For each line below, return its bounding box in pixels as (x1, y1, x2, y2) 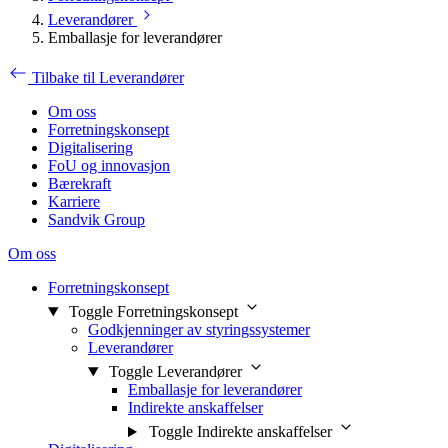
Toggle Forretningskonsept (68, 303, 238, 321)
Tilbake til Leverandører (32, 69, 184, 87)
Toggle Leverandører (108, 363, 242, 381)
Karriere (48, 193, 100, 211)
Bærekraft (48, 175, 111, 193)
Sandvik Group (48, 211, 145, 229)
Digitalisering (48, 139, 133, 157)
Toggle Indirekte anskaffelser (148, 423, 332, 441)
